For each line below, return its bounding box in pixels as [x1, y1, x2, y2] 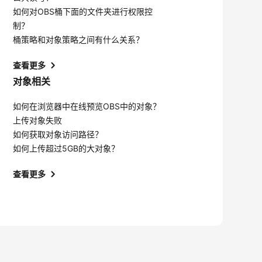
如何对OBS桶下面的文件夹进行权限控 [12, 6, 153, 16]
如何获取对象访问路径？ [12, 129, 103, 139]
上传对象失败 [12, 115, 62, 125]
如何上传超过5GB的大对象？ [12, 143, 119, 153]
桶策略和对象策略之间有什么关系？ [12, 35, 144, 44]
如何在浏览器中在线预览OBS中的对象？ [12, 101, 161, 111]
